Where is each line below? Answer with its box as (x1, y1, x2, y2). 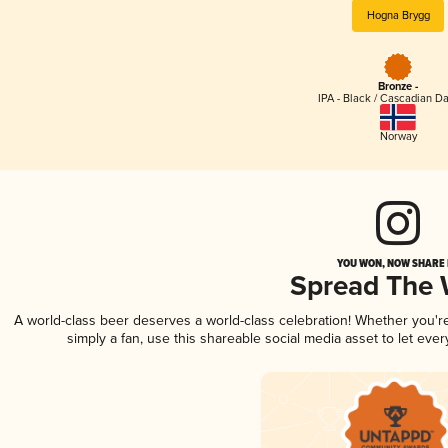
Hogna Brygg (366, 8, 430, 22)
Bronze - (378, 80, 418, 95)
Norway (379, 129, 417, 143)
